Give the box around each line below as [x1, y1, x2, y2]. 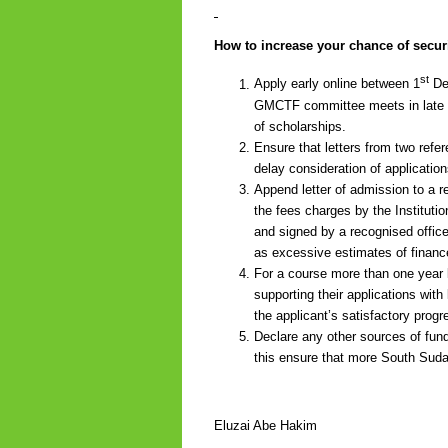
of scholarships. [254, 118, 346, 134]
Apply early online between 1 [254, 76, 420, 92]
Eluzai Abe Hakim [214, 417, 317, 433]
